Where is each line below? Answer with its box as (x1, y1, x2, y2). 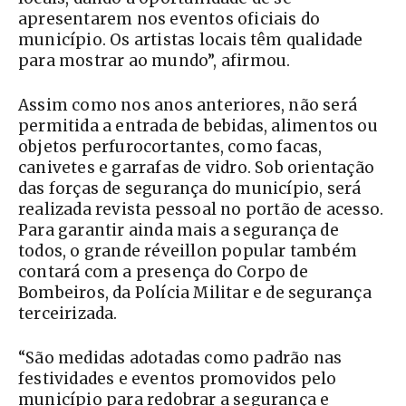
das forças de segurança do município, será (18, 179, 362, 199)
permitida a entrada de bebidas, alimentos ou (18, 116, 378, 137)
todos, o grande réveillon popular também (18, 241, 358, 262)
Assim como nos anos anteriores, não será (18, 95, 358, 116)
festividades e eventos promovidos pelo (18, 369, 337, 390)
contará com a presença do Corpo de (18, 262, 308, 283)
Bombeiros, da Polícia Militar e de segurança (18, 283, 372, 304)
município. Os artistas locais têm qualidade (18, 30, 363, 51)
